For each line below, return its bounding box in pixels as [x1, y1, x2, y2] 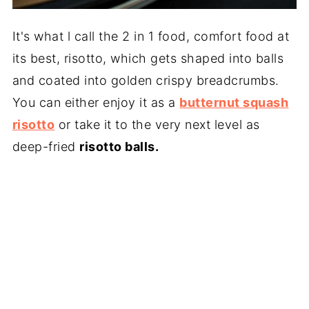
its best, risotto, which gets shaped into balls [12, 50, 284, 66]
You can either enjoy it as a [12, 94, 180, 110]
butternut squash [179, 94, 289, 110]
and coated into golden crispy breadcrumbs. [12, 72, 279, 88]
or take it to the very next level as [54, 117, 260, 132]
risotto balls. [79, 139, 159, 154]
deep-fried [12, 139, 80, 154]
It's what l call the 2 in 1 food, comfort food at [12, 28, 290, 43]
